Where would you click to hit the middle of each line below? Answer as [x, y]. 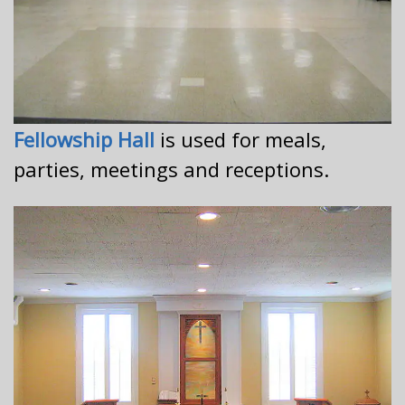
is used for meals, [240, 139]
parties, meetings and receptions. [171, 169]
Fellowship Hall [84, 139]
